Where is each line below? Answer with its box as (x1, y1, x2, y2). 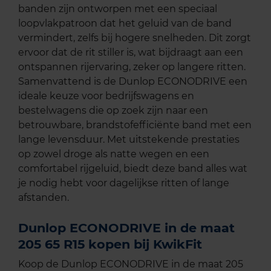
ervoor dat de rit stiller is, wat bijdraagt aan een (18, 47, 243, 59)
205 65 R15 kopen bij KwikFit (18, 237, 202, 252)
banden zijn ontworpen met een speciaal (18, 3, 217, 15)
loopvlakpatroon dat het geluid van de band (18, 18, 232, 30)
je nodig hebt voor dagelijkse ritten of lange (18, 177, 229, 189)
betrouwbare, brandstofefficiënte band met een (18, 119, 252, 131)
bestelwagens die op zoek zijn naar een (18, 105, 208, 117)
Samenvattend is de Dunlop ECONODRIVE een (18, 76, 247, 88)
